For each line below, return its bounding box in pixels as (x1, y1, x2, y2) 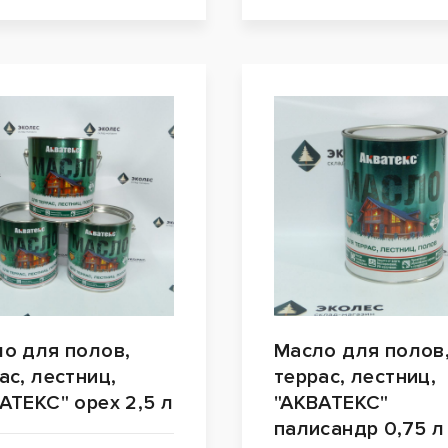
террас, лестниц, (273, 365, 437, 390)
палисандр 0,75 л (273, 417, 445, 442)
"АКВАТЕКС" (273, 391, 389, 416)
